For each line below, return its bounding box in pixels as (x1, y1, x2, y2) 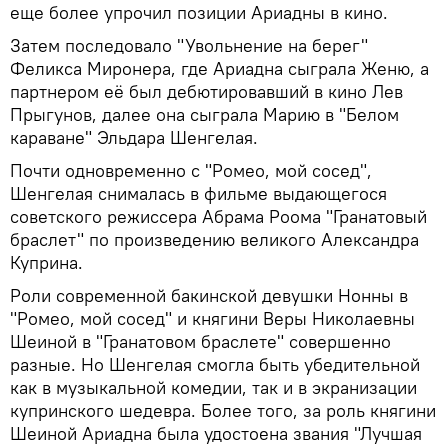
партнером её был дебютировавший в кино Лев (10, 80, 403, 104)
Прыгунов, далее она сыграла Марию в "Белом (10, 103, 399, 127)
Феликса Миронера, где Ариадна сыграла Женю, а (10, 57, 429, 81)
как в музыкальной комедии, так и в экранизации (10, 376, 417, 400)
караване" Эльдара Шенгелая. (10, 126, 258, 150)
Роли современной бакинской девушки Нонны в (10, 284, 408, 308)
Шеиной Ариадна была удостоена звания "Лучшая (10, 422, 422, 446)
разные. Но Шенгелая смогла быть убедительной (10, 353, 420, 377)
